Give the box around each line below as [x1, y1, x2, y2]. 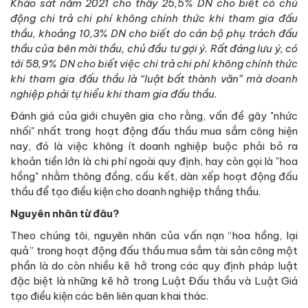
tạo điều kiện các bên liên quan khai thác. [10, 289, 208, 303]
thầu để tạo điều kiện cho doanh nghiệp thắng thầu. [10, 185, 261, 199]
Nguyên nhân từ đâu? [10, 207, 120, 221]
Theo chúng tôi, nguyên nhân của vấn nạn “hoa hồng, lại [10, 229, 298, 243]
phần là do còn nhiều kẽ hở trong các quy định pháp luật [10, 259, 298, 273]
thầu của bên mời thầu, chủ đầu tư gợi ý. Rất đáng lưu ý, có [10, 42, 298, 56]
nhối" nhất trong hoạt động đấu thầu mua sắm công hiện [10, 124, 298, 138]
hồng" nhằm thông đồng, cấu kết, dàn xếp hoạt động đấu [10, 170, 298, 184]
